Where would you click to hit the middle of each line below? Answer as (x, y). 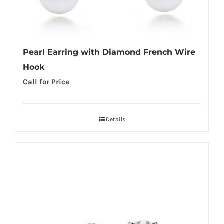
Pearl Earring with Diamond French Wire (109, 52)
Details (115, 119)
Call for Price (46, 82)
